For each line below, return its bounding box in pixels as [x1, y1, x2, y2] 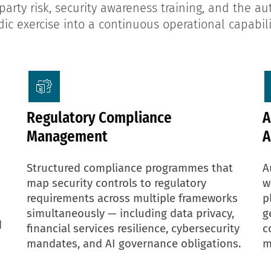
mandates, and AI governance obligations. [27, 237, 241, 250]
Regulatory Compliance [27, 108, 172, 127]
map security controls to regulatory [27, 176, 206, 190]
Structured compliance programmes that [27, 161, 233, 175]
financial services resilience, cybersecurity [27, 221, 240, 235]
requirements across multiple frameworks [27, 191, 238, 205]
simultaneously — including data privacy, [27, 206, 234, 220]
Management [27, 127, 108, 146]
